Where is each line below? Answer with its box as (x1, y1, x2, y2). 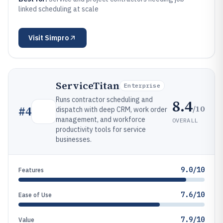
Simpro (45, 33, 69, 42)
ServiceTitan (56, 79, 119, 93)
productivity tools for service (56, 125, 146, 134)
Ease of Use (18, 191, 52, 199)
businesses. (56, 135, 92, 144)
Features (18, 166, 44, 174)
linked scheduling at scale (18, 4, 99, 13)
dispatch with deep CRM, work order (56, 105, 167, 114)
